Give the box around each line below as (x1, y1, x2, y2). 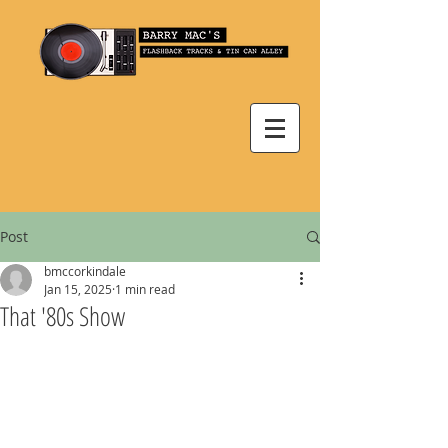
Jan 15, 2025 (44, 281, 112, 297)
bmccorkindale (44, 263, 126, 279)
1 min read (115, 281, 175, 297)
